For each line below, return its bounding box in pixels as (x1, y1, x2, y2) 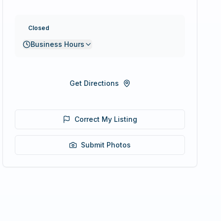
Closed (28, 24, 50, 32)
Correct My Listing (74, 115, 138, 123)
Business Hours (31, 40, 85, 48)
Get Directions (69, 79, 119, 87)
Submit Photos (81, 141, 131, 149)
